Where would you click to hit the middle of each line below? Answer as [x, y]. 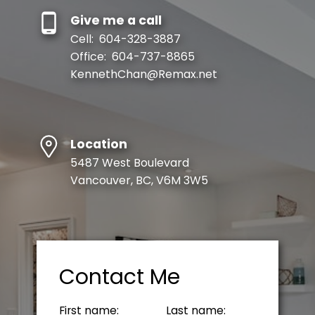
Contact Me [119, 277]
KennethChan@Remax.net [143, 75]
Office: [89, 57]
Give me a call [116, 21]
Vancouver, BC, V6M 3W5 [139, 181]
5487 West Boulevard [129, 163]
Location [98, 144]
